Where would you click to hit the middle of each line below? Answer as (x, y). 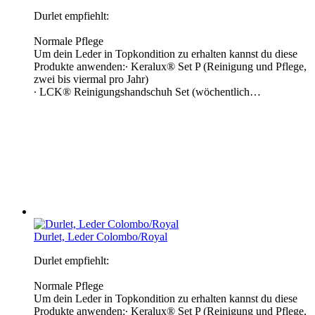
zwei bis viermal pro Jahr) (91, 79)
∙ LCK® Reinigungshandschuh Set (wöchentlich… (147, 91)
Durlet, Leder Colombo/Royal (101, 236)
